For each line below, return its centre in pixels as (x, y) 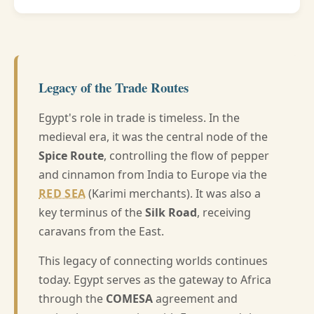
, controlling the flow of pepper (186, 156)
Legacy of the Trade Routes (114, 87)
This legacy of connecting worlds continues (153, 261)
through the (72, 299)
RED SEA (62, 193)
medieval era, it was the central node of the (153, 137)
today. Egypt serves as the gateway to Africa (155, 280)
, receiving (224, 212)
